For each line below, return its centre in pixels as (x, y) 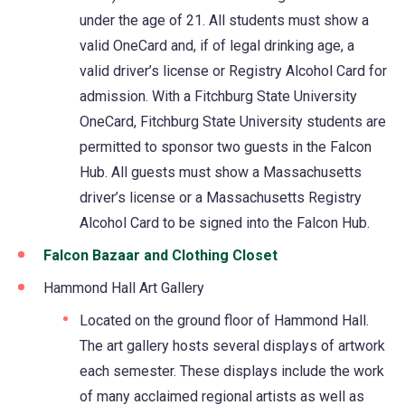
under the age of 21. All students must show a (224, 20)
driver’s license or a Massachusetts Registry (221, 197)
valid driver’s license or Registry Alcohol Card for (233, 71)
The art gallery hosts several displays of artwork (232, 345)
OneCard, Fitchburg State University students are (233, 121)
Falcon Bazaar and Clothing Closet (160, 255)
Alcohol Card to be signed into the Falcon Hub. (225, 222)
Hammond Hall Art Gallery (124, 287)
